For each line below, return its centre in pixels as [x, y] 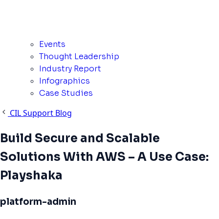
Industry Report [70, 69]
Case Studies [66, 93]
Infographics [65, 81]
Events [52, 44]
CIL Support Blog [41, 113]
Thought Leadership [79, 56]
